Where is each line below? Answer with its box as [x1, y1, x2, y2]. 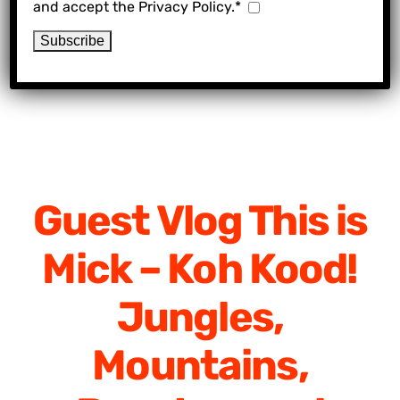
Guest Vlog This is [32, 196, 368, 246]
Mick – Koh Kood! [42, 244, 358, 295]
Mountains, [92, 340, 308, 391]
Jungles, [116, 292, 284, 343]
